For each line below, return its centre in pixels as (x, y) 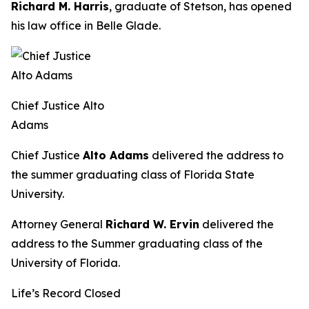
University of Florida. (66, 263)
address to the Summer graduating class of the (137, 243)
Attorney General (58, 224)
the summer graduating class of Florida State (133, 175)
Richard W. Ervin (152, 224)
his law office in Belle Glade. (86, 26)
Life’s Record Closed (66, 293)
